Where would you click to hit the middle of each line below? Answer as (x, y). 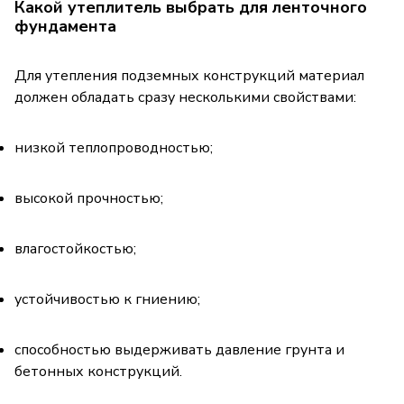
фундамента (65, 26)
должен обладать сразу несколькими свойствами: (185, 97)
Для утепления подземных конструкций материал (189, 75)
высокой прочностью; (89, 198)
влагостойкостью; (75, 248)
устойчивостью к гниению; (107, 299)
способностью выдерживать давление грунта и (179, 349)
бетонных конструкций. (98, 371)
